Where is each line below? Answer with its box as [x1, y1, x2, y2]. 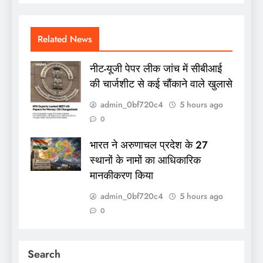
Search [28, 246, 60, 262]
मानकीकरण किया [90, 167, 153, 183]
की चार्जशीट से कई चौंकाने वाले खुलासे [90, 76, 232, 92]
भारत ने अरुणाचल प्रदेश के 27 [90, 137, 208, 153]
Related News [38, 32, 92, 46]
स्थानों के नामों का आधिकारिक [90, 152, 201, 168]
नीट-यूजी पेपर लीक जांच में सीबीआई [90, 60, 222, 76]
